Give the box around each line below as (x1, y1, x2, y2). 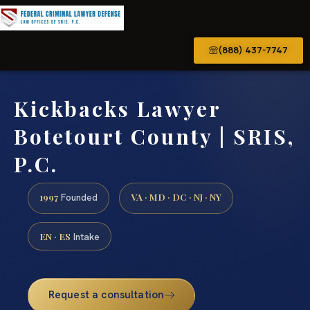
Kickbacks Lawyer (14, 94, 221, 122)
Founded (58, 191, 98, 204)
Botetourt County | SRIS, (14, 122, 295, 150)
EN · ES (39, 229, 71, 242)
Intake (71, 230, 100, 243)
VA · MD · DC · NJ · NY (131, 190, 221, 203)
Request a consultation (48, 287, 165, 302)
